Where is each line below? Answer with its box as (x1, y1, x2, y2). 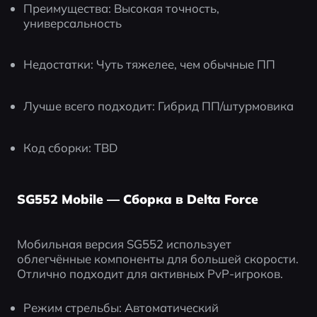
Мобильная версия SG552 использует (16, 236, 231, 252)
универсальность (23, 15, 122, 30)
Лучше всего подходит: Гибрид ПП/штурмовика (23, 98, 294, 114)
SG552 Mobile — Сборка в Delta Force (16, 191, 258, 207)
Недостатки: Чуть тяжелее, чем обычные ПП (23, 57, 276, 72)
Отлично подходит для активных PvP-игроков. (16, 266, 283, 282)
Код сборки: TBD (23, 139, 118, 155)
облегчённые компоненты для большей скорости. (16, 251, 299, 267)
